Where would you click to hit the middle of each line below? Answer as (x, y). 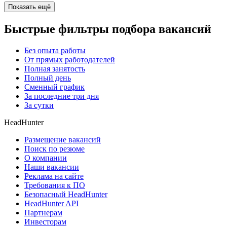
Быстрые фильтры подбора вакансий (108, 29)
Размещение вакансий (63, 140)
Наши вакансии (52, 167)
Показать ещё (29, 7)
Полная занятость (55, 69)
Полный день (48, 78)
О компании (46, 158)
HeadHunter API (51, 204)
